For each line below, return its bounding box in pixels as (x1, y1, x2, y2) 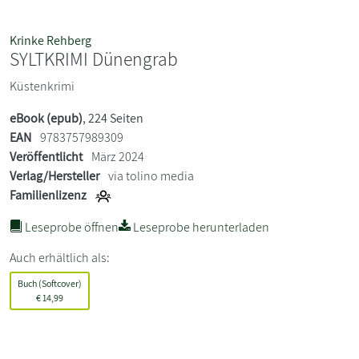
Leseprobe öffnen (22, 218, 119, 236)
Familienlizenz (10, 186, 87, 204)
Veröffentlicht (10, 147, 83, 165)
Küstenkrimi (10, 77, 75, 95)
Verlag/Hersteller (10, 167, 99, 184)
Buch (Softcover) (18, 276, 82, 289)
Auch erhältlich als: (10, 248, 110, 266)
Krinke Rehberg (10, 31, 91, 49)
